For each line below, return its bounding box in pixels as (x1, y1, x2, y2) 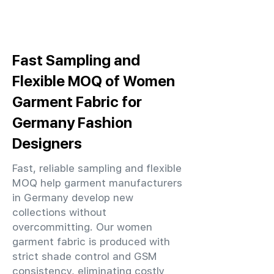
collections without (12, 206, 106, 218)
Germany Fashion (12, 114, 132, 131)
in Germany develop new (12, 191, 133, 204)
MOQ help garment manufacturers (12, 177, 182, 189)
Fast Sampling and (12, 51, 140, 68)
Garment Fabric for (12, 93, 142, 110)
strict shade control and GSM (12, 250, 157, 262)
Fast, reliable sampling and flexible (12, 162, 182, 174)
